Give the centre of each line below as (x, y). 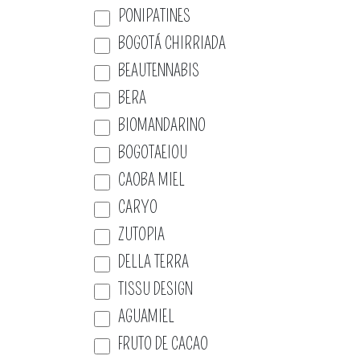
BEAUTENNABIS (159, 71)
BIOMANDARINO (162, 125)
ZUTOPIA (141, 235)
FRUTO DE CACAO (163, 344)
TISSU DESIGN (155, 289)
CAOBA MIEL (151, 180)
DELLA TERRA (153, 262)
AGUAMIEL (146, 317)
